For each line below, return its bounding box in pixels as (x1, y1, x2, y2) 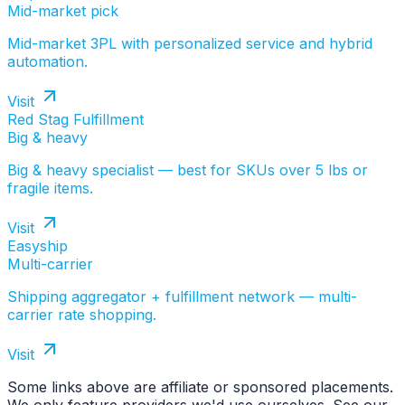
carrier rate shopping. (7, 306, 156, 325)
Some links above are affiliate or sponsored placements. (7, 378, 393, 397)
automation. (7, 52, 88, 71)
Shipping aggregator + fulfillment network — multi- (7, 287, 357, 306)
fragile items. (7, 179, 93, 198)
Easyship (7, 237, 68, 256)
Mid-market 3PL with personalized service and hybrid (7, 34, 372, 53)
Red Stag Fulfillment (7, 110, 144, 129)
